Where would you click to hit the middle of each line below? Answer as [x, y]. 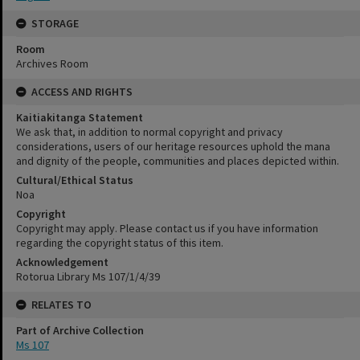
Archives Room [52, 63]
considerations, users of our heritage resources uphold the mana [173, 146]
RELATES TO [61, 304]
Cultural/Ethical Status [75, 180]
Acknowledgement [62, 262]
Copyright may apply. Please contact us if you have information [167, 228]
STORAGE [55, 23]
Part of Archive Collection [80, 330]
